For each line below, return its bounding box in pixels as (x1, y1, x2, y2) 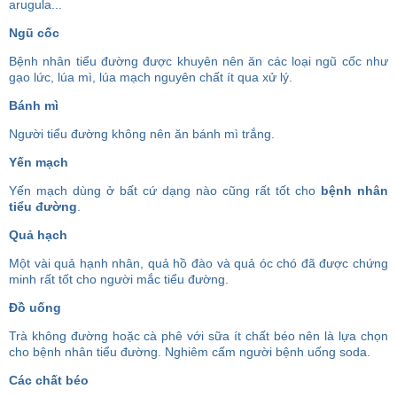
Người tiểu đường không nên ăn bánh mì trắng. (9, 127, 275, 141)
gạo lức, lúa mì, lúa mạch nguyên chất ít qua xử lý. (9, 70, 292, 84)
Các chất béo (9, 373, 89, 387)
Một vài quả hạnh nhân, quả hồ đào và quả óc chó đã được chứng (9, 256, 388, 270)
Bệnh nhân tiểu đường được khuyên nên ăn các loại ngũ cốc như (9, 54, 388, 68)
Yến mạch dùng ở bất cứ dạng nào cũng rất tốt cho (9, 183, 321, 198)
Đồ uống (9, 300, 61, 315)
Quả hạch (9, 228, 67, 242)
